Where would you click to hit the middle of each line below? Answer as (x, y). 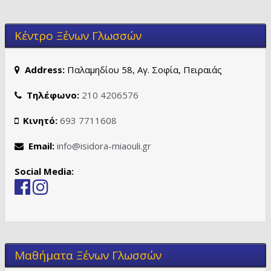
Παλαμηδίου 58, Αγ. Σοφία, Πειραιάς (143, 70)
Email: (39, 146)
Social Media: (44, 171)
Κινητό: (38, 120)
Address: (42, 70)
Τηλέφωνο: (51, 95)
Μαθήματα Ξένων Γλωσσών (88, 255)
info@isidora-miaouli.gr (104, 146)
